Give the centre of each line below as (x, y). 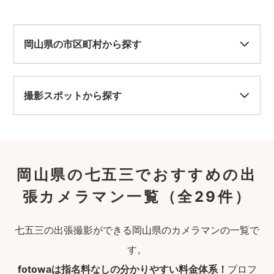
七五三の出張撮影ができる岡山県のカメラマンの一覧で (137, 230)
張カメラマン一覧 (91, 197)
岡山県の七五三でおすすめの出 (137, 175)
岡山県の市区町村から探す (83, 44)
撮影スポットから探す (73, 95)
